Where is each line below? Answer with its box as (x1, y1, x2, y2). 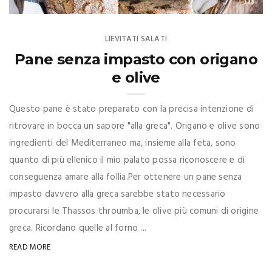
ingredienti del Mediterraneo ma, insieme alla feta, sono (9, 135, 236, 151)
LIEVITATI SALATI (105, 32, 167, 46)
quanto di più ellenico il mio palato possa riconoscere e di (9, 152, 245, 168)
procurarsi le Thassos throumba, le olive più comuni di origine (9, 203, 259, 219)
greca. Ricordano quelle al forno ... (9, 220, 147, 236)
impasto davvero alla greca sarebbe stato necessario (9, 186, 226, 202)
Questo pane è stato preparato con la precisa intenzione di (9, 101, 254, 117)
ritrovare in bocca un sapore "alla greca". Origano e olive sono (9, 118, 260, 134)
